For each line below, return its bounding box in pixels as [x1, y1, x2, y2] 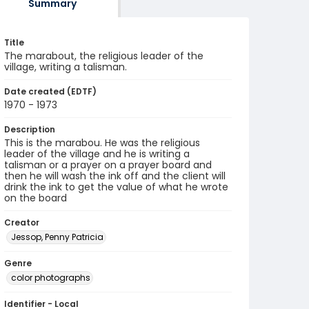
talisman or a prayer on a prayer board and [4, 158, 212, 172]
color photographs [11, 272, 90, 283]
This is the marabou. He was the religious [4, 136, 200, 150]
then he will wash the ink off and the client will [4, 169, 226, 183]
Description [4, 123, 55, 135]
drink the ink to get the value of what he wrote [4, 180, 228, 194]
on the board [4, 191, 67, 205]
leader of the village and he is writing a [4, 147, 190, 161]
